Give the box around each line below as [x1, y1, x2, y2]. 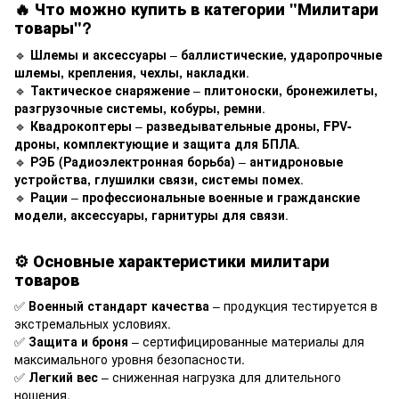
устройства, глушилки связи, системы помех [14, 169, 300, 188]
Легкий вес [28, 368, 98, 387]
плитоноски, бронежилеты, [204, 80, 378, 99]
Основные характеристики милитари [33, 248, 330, 273]
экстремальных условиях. [14, 314, 171, 333]
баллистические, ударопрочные [181, 45, 382, 63]
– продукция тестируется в [209, 297, 378, 315]
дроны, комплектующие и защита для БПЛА [14, 134, 297, 152]
